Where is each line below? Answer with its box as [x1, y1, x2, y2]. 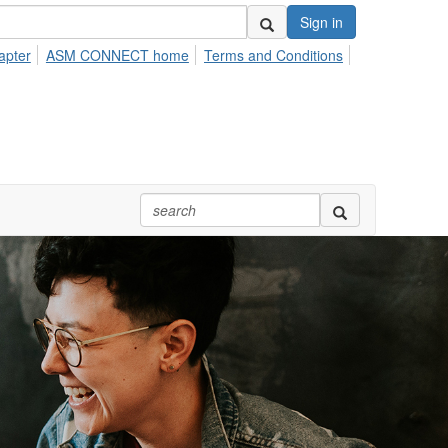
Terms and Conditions [204, 45, 343, 65]
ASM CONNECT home [45, 45, 189, 65]
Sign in [300, 12, 343, 32]
